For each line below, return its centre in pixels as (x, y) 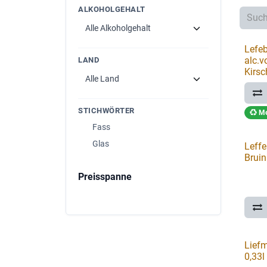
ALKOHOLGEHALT (112, 9)
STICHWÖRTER (106, 111)
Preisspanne (105, 177)
